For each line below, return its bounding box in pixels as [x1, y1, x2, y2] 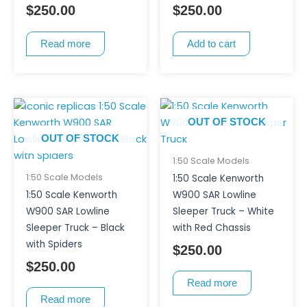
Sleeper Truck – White [172, 204, 274, 218]
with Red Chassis [172, 221, 251, 234]
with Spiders [25, 237, 82, 251]
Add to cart [186, 38, 236, 49]
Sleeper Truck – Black [25, 221, 125, 234]
